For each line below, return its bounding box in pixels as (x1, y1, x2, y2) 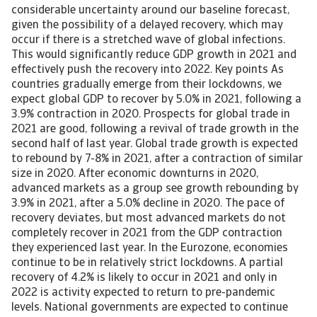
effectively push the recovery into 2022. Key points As (11, 64, 284, 76)
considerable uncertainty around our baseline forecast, (11, 5, 289, 16)
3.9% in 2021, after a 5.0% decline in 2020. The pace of (11, 198, 284, 209)
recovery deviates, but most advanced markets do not (11, 213, 286, 224)
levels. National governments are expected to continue (11, 302, 288, 313)
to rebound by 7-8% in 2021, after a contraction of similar (11, 154, 303, 165)
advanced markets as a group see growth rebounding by (11, 183, 299, 195)
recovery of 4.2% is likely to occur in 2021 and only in (11, 272, 277, 284)
